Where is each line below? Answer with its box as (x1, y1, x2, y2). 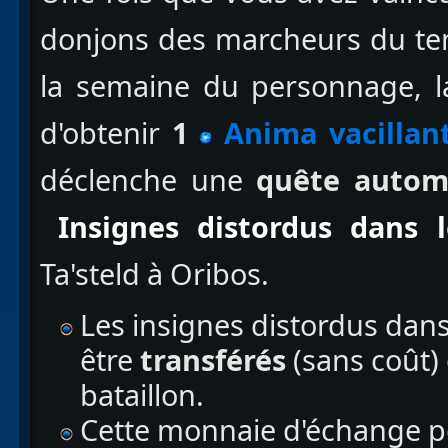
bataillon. (80, 375, 204, 415)
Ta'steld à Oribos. (40, 254, 269, 294)
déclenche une (40, 160, 257, 200)
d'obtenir (40, 113, 160, 153)
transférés (140, 340, 286, 380)
